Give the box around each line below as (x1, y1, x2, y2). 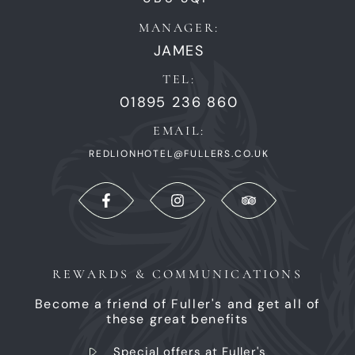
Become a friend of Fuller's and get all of (34, 295, 321, 312)
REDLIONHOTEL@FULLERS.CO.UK (89, 147, 269, 160)
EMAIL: (153, 122, 205, 139)
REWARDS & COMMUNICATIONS (52, 265, 303, 282)
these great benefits (105, 310, 249, 327)
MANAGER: (139, 19, 219, 36)
